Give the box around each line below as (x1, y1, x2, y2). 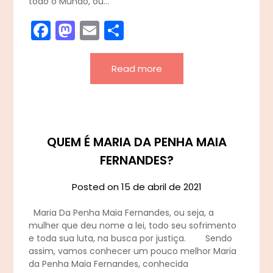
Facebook (51, 16, 144, 44)
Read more (111, 62, 162, 76)
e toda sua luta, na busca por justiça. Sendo (29, 232, 233, 245)
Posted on (71, 180, 121, 194)
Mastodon (75, 16, 172, 44)
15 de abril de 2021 (121, 180, 202, 194)
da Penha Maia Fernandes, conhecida (29, 258, 189, 271)
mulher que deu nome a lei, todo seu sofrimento (29, 219, 237, 232)
